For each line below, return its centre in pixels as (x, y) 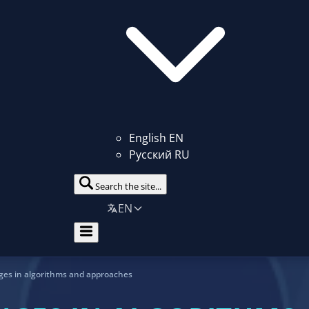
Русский (150, 155)
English (147, 138)
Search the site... (128, 187)
